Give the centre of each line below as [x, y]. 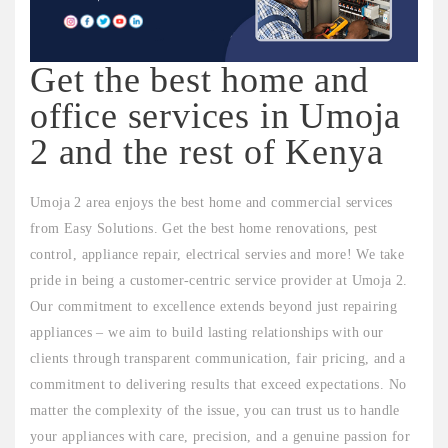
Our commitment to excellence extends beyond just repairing [214, 307]
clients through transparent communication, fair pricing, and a [218, 359]
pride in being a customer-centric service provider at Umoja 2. [219, 281]
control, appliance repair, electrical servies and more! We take [217, 255]
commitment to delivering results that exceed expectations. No [218, 385]
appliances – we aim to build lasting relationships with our [207, 333]
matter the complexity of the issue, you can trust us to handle [215, 411]
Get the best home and [199, 80]
